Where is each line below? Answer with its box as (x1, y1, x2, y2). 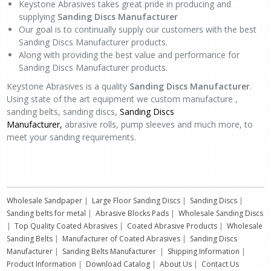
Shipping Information (168, 246, 240, 256)
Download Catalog (86, 259, 150, 269)
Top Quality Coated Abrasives (15, 221, 117, 231)
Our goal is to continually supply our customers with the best (19, 24, 256, 35)
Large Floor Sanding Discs (92, 195, 180, 206)
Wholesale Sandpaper (7, 195, 82, 206)
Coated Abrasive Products (127, 221, 217, 231)
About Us (160, 259, 192, 269)
